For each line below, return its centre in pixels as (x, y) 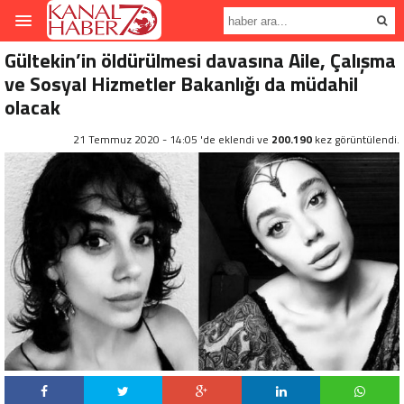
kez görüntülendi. (356, 139)
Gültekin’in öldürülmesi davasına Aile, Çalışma (200, 60)
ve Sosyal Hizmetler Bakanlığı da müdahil (181, 84)
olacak (32, 107)
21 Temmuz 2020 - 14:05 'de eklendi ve (172, 139)
